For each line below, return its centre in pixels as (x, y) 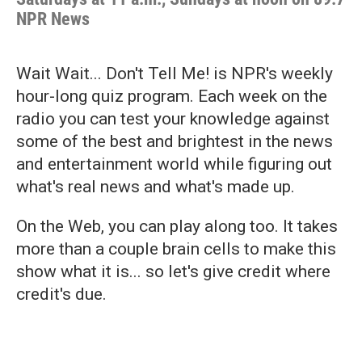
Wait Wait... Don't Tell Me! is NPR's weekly (175, 74)
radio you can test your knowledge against (173, 119)
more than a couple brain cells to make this (176, 249)
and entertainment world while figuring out (174, 164)
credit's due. (61, 294)
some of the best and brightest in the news (175, 141)
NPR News (53, 19)
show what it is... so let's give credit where (173, 271)
